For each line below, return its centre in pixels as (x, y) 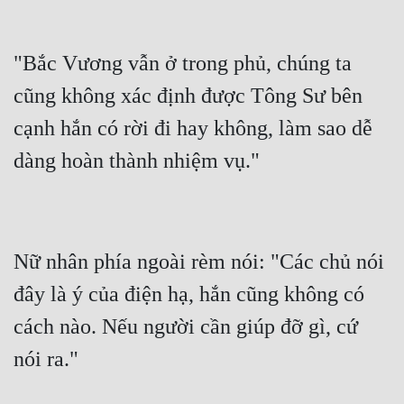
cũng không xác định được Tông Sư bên (188, 96)
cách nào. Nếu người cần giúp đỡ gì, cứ (186, 327)
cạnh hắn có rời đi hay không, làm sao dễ (193, 129)
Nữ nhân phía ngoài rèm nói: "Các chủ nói (199, 262)
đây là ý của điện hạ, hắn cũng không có (189, 294)
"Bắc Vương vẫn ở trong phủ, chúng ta (183, 64)
